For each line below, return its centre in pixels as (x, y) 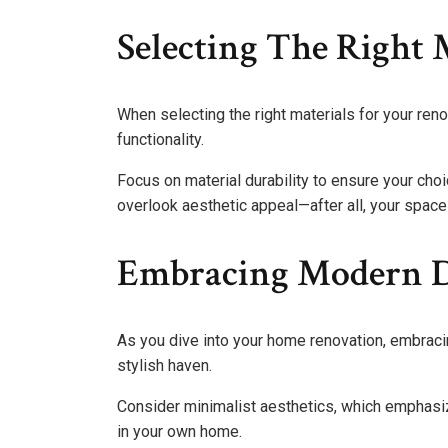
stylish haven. (164, 366)
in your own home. (179, 432)
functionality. (160, 140)
